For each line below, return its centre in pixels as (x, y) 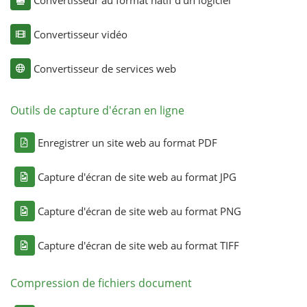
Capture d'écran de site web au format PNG (139, 211)
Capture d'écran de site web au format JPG (137, 176)
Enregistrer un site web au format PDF (127, 142)
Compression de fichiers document (101, 283)
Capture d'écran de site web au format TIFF (138, 245)
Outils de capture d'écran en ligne (97, 110)
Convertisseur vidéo (80, 34)
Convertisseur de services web (105, 68)
